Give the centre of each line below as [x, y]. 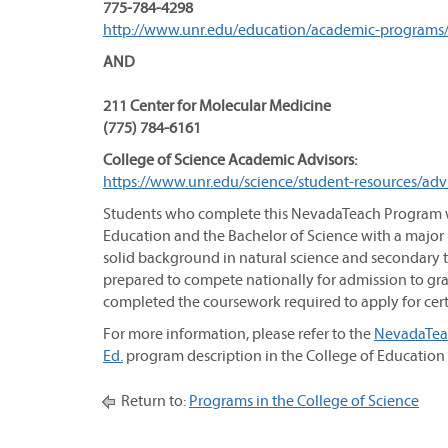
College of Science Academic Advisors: [230, 159]
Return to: [153, 400]
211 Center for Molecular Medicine [217, 105]
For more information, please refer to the [238, 333]
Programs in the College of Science [304, 400]
